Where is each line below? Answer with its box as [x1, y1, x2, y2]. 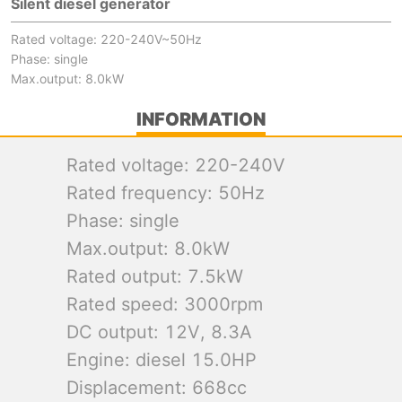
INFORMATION [136, 109, 266, 130]
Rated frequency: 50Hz [66, 182, 265, 204]
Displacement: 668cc [66, 377, 247, 398]
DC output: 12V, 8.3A [66, 321, 252, 343]
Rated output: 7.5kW [66, 266, 243, 287]
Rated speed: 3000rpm [66, 293, 263, 315]
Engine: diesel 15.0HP [66, 349, 257, 371]
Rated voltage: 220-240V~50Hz [11, 31, 202, 47]
